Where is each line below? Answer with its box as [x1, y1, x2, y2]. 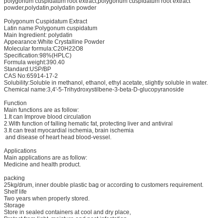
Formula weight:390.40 [4, 58, 65, 66]
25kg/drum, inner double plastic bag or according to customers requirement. [4, 181, 203, 188]
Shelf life [4, 188, 30, 195]
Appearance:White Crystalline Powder [4, 38, 105, 45]
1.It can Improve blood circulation [4, 113, 91, 120]
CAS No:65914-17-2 [4, 72, 58, 79]
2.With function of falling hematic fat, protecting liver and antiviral [4, 120, 173, 127]
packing [4, 174, 25, 182]
